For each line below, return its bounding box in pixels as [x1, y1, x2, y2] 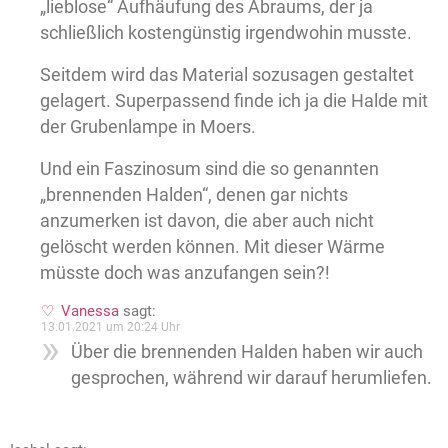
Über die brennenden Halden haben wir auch [71, 341, 423, 363]
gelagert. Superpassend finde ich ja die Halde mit [40, 90, 428, 112]
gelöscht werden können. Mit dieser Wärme [40, 236, 385, 258]
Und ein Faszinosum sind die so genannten [40, 158, 379, 180]
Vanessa [61, 302, 119, 321]
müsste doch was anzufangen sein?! [40, 262, 330, 284]
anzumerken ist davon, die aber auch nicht [40, 210, 374, 232]
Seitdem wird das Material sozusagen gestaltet [40, 64, 414, 86]
